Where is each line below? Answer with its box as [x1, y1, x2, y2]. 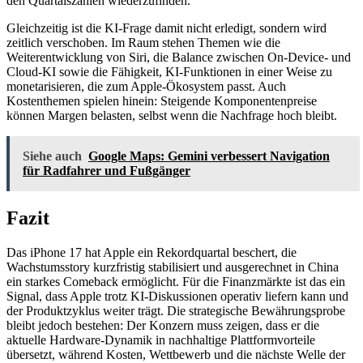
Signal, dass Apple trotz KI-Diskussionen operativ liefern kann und [6, 288, 348, 303]
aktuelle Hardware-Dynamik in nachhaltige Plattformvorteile [6, 332, 315, 347]
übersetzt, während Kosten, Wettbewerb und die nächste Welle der [6, 347, 345, 361]
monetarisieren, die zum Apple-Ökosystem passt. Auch [6, 79, 286, 93]
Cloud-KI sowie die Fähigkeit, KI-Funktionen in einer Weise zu [6, 64, 332, 79]
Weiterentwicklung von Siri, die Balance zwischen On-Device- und [6, 49, 351, 64]
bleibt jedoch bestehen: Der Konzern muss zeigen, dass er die [6, 318, 319, 332]
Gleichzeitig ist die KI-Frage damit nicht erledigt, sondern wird [6, 20, 327, 35]
